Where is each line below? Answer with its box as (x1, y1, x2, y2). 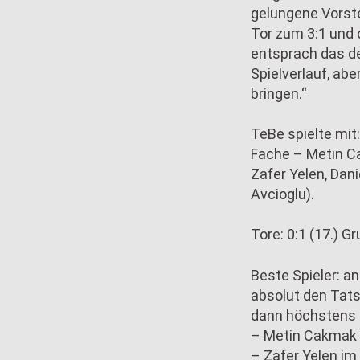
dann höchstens (251, 306, 356, 324)
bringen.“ (251, 85, 307, 102)
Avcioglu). (251, 186, 314, 203)
